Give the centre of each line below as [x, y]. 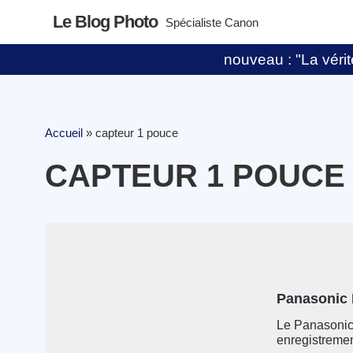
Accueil [64, 133]
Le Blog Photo [106, 22]
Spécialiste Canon [212, 22]
